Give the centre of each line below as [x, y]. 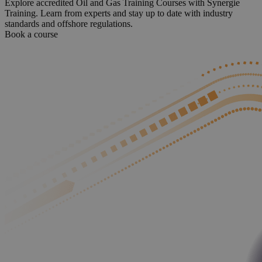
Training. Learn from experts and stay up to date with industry [119, 13]
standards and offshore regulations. [69, 24]
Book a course [31, 35]
